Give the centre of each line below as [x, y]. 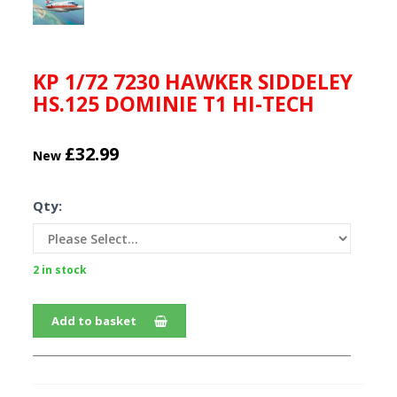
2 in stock [60, 270]
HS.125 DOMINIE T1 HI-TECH [174, 104]
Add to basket [94, 321]
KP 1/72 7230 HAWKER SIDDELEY [193, 82]
